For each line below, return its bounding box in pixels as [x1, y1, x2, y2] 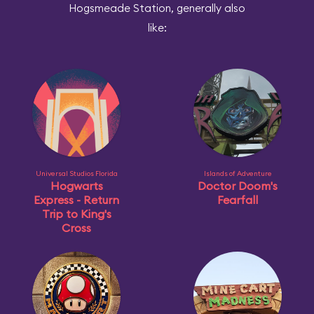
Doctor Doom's [198, 179, 278, 193]
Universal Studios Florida [35, 169, 118, 178]
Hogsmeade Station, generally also [69, 1, 245, 15]
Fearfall [217, 193, 258, 207]
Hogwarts [50, 179, 103, 193]
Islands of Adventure [203, 169, 272, 178]
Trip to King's [41, 207, 111, 221]
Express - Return [34, 193, 119, 207]
